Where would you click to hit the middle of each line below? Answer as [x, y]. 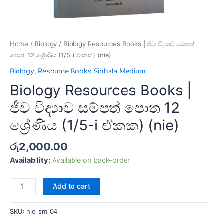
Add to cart [71, 187]
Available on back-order [91, 160]
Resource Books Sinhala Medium [92, 71]
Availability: [30, 160]
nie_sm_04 [42, 211]
